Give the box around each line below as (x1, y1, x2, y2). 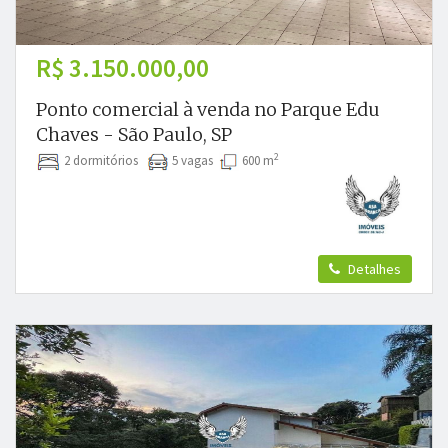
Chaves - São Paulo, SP (36, 123, 232, 146)
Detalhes (345, 260, 401, 279)
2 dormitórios (61, 152, 147, 169)
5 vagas (169, 152, 219, 169)
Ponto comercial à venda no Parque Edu (36, 98, 380, 121)
